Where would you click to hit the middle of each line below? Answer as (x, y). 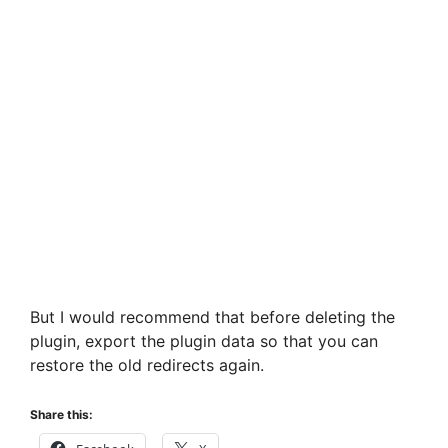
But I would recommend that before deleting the (212, 316)
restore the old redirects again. (147, 364)
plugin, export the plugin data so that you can (204, 340)
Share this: (61, 414)
